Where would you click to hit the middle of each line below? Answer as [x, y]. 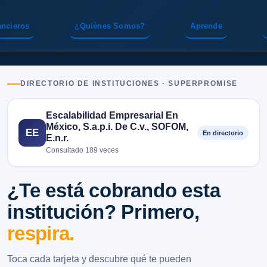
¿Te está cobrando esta [114, 190]
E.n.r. [57, 138]
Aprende [206, 26]
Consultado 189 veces [82, 150]
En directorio [223, 133]
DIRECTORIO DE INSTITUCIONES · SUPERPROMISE [129, 83]
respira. [41, 233]
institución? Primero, [103, 212]
